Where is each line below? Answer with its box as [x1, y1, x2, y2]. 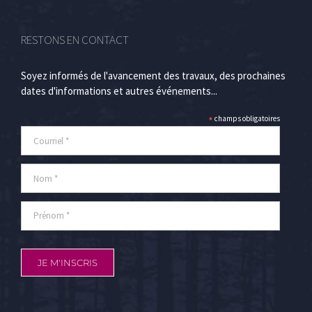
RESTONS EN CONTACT [21, 32, 129, 48]
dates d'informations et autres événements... [21, 84, 217, 98]
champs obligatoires [213, 114, 281, 124]
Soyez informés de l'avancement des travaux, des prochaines [21, 69, 286, 83]
